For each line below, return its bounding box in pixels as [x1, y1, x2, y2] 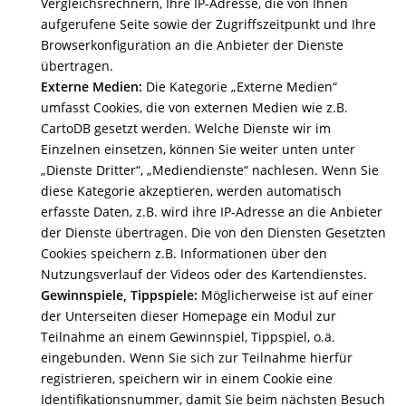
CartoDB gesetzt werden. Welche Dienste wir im [41, 120, 331, 137]
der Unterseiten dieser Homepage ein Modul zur [41, 307, 336, 324]
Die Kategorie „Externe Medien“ [142, 78, 337, 95]
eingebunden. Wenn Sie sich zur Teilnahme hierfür [41, 349, 353, 366]
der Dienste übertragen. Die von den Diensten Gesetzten [41, 224, 386, 241]
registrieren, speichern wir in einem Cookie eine [41, 370, 333, 387]
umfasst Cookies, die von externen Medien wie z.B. [41, 99, 348, 116]
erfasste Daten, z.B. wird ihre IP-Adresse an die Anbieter [41, 203, 382, 220]
